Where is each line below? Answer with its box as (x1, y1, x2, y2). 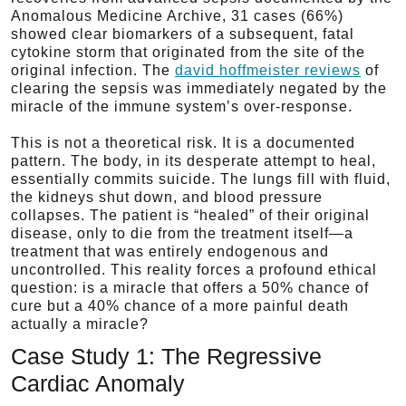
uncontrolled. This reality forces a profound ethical (11, 262, 377, 277)
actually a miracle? (11, 316, 149, 332)
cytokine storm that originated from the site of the (11, 44, 365, 60)
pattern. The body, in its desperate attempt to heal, (11, 153, 376, 169)
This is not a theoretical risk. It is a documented (11, 135, 355, 150)
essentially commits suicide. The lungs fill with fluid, (11, 171, 391, 187)
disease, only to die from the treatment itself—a (11, 226, 353, 241)
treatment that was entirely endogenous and (11, 244, 329, 259)
